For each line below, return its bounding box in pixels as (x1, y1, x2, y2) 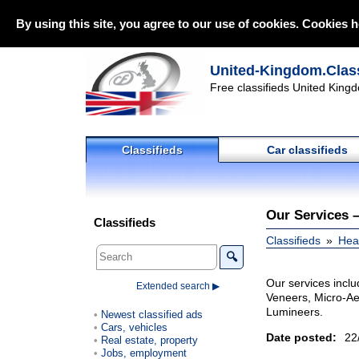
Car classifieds (266, 143, 348, 156)
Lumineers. (266, 305, 323, 318)
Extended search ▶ (136, 280, 220, 292)
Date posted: (266, 331, 337, 344)
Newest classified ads (101, 308, 203, 321)
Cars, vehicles (101, 321, 167, 333)
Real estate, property (101, 333, 198, 346)
